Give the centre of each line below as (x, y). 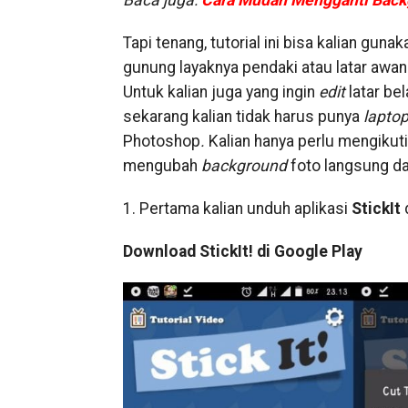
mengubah (162, 166)
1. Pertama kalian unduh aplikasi (237, 209)
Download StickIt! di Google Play (242, 251)
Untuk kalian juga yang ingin (220, 92)
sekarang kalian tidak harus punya (243, 117)
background (244, 166)
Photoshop (161, 141)
